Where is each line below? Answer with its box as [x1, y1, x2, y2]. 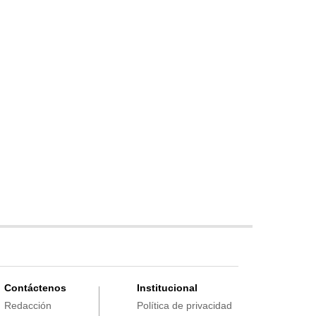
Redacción [4, 300, 51, 311]
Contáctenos [4, 282, 66, 293]
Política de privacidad [136, 300, 232, 311]
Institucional [136, 282, 197, 293]
